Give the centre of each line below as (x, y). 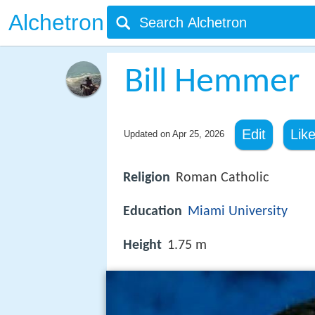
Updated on (148, 134)
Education (153, 212)
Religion (147, 178)
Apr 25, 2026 (198, 134)
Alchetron (56, 22)
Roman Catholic (222, 178)
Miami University (238, 212)
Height (142, 246)
